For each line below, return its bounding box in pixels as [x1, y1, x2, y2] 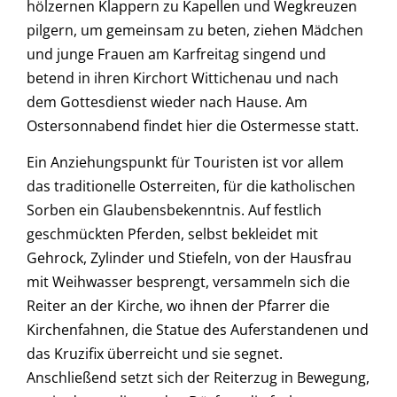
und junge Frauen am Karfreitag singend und [27, 44, 326, 65]
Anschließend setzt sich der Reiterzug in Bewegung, [27, 368, 370, 388]
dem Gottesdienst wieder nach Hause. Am [27, 92, 307, 113]
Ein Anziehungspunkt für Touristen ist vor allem [27, 152, 344, 173]
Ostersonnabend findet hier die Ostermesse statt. [27, 116, 359, 136]
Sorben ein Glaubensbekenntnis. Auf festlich [27, 200, 322, 221]
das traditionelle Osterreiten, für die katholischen [27, 176, 355, 197]
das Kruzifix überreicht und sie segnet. [27, 344, 283, 364]
